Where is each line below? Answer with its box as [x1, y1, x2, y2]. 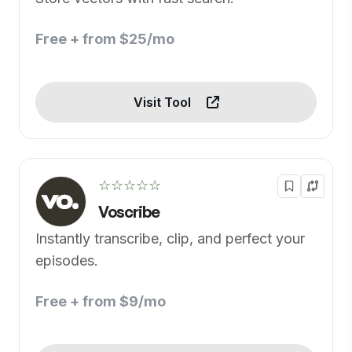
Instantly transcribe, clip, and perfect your [35, 230, 305, 247]
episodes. [35, 252, 98, 269]
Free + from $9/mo [35, 293, 166, 310]
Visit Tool [133, 94, 194, 110]
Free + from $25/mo [35, 31, 174, 47]
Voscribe [98, 202, 159, 222]
